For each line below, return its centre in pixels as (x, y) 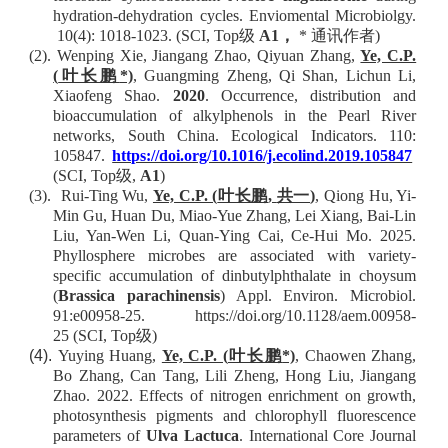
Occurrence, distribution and (318, 95)
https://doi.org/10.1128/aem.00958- (306, 315)
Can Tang (162, 375)
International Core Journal (329, 435)
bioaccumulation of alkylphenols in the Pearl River (235, 115)
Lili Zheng (236, 375)
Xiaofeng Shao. (107, 95)
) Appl (243, 295)
